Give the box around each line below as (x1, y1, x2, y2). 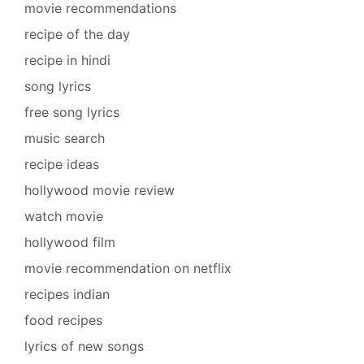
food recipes (24, 311, 102, 328)
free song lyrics (24, 103, 119, 120)
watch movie (24, 207, 103, 224)
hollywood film (24, 233, 115, 250)
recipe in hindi (24, 51, 110, 68)
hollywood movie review (24, 181, 175, 198)
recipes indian (24, 285, 110, 302)
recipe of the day (24, 25, 130, 42)
